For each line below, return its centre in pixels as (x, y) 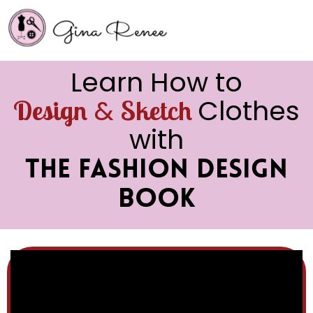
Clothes (249, 111)
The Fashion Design (156, 169)
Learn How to (156, 82)
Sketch (159, 110)
